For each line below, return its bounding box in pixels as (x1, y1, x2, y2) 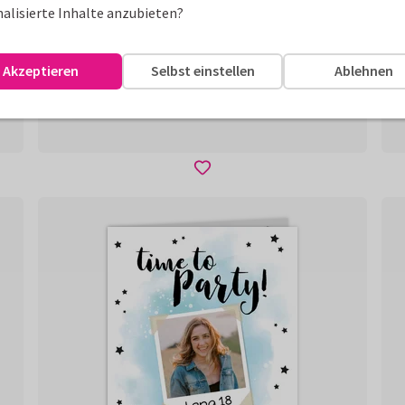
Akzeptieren (3, 61, 80, 80)
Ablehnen (334, 61, 394, 80)
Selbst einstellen (150, 61, 255, 80)
